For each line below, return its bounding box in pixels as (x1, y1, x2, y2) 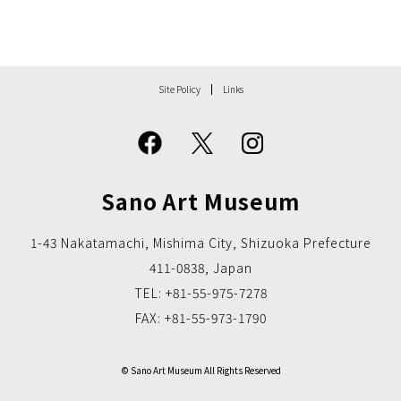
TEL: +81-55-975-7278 (133, 284, 268, 303)
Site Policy (158, 82, 200, 97)
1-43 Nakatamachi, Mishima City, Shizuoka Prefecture (30, 234, 371, 252)
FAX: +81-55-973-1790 (134, 309, 267, 328)
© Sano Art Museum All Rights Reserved (120, 363, 281, 378)
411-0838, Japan (149, 259, 252, 277)
